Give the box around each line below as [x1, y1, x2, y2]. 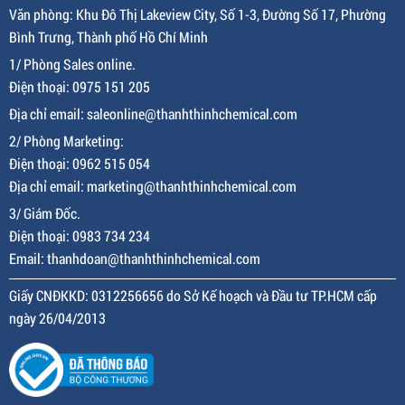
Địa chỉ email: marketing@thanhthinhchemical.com [9, 175, 297, 195]
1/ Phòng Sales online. [9, 53, 136, 73]
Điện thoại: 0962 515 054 [9, 153, 150, 173]
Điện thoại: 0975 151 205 [9, 76, 150, 96]
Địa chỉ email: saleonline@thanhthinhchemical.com [9, 103, 297, 123]
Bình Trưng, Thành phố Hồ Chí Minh [9, 26, 208, 46]
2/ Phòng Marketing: [9, 130, 127, 150]
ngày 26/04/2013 [9, 307, 106, 327]
